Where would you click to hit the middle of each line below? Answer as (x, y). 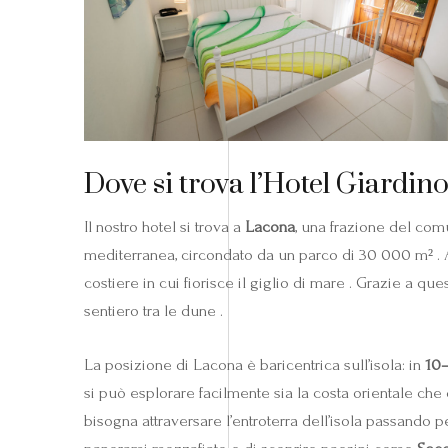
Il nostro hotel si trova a (164, 226)
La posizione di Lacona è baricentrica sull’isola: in (254, 364)
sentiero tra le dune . (153, 310)
